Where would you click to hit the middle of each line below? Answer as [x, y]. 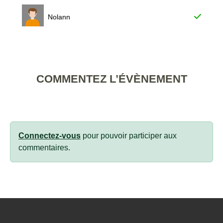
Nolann [59, 17]
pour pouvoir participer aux [129, 136]
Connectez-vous [50, 136]
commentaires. [44, 148]
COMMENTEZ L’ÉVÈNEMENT [111, 79]
